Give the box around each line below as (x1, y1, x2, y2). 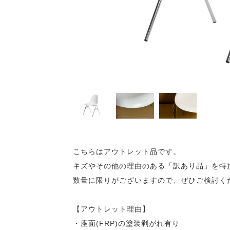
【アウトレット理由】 (73, 205, 150, 213)
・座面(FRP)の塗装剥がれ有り (73, 219, 180, 227)
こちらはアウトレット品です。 (73, 147, 181, 156)
